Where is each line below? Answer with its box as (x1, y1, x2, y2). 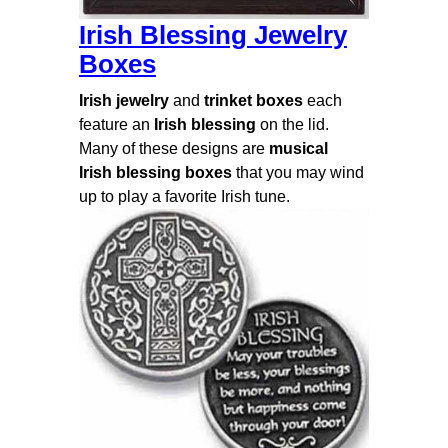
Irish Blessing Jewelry (79, 21, 347, 50)
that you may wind (232, 164, 364, 182)
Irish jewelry (79, 92, 169, 110)
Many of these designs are (79, 140, 269, 158)
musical (269, 140, 328, 158)
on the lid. (256, 116, 329, 134)
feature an (79, 116, 154, 134)
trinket (204, 92, 252, 110)
